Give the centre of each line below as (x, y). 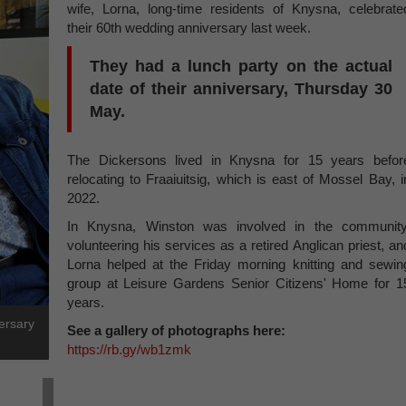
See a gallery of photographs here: (176, 330)
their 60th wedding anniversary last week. (189, 28)
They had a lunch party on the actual (241, 66)
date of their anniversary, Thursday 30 (241, 89)
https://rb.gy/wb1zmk (129, 349)
